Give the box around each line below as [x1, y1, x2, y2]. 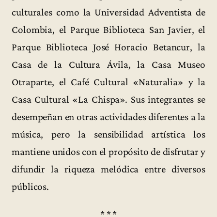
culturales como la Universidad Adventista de [12, 6, 205, 18]
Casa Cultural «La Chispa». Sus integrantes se [12, 93, 205, 106]
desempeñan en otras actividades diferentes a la [12, 111, 205, 123]
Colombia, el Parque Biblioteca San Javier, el [12, 24, 205, 36]
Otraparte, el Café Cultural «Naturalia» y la [12, 76, 205, 88]
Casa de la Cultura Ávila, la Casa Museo [12, 59, 205, 71]
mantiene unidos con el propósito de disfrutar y [12, 146, 205, 158]
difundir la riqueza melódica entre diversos [12, 163, 205, 175]
